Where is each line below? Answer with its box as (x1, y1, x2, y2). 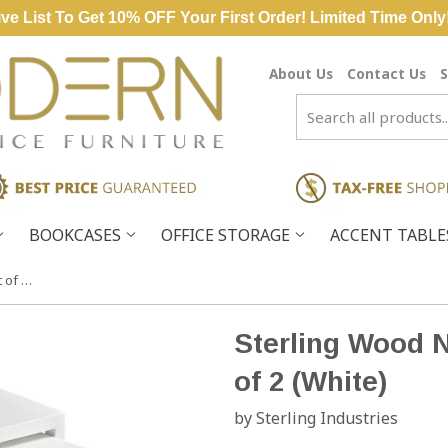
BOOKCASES (29, 224, 125, 246)
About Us (269, 64, 333, 83)
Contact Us (347, 64, 426, 83)
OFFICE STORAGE (161, 224, 294, 246)
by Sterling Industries (234, 407, 398, 429)
